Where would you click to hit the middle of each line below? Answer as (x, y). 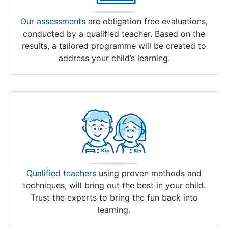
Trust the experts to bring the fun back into (114, 198)
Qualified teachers (61, 173)
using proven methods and (149, 173)
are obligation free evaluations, (147, 22)
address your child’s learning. (114, 58)
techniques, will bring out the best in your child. (114, 186)
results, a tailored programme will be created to (114, 46)
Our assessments (53, 22)
